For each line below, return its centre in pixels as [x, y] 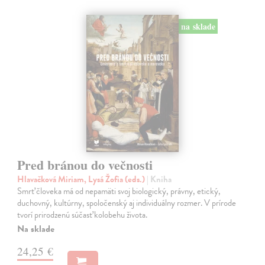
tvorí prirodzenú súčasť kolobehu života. [83, 214]
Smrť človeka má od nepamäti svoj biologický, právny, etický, [119, 191]
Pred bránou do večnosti [85, 164]
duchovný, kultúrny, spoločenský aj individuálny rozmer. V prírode [127, 203]
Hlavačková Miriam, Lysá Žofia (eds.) [82, 179]
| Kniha [159, 179]
